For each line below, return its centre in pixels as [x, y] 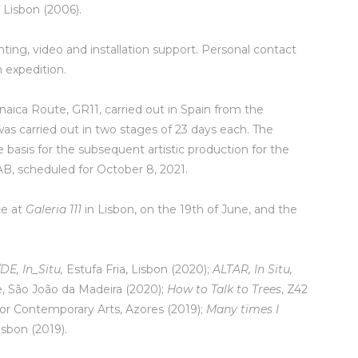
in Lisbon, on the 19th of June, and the [190, 209]
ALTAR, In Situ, [253, 269]
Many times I [243, 309]
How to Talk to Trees [225, 289]
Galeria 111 [54, 209]
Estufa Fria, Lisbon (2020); [140, 269]
